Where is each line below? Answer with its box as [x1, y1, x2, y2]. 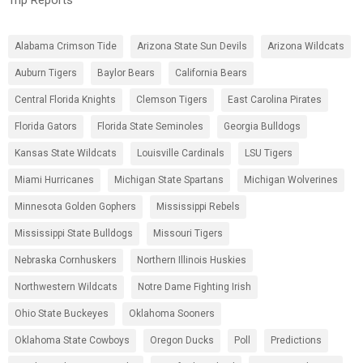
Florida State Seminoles [97, 120, 203, 132]
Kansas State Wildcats [15, 147, 117, 159]
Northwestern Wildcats [15, 280, 117, 293]
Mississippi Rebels [156, 200, 240, 212]
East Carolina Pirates [228, 93, 322, 105]
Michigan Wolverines [244, 173, 338, 186]
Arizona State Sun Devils [137, 40, 247, 52]
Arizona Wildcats [267, 40, 344, 52]
